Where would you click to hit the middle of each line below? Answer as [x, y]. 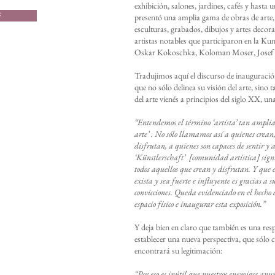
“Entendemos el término [173, 122]
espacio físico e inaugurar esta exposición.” [200, 204]
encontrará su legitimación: [179, 250]
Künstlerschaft [160, 157]
